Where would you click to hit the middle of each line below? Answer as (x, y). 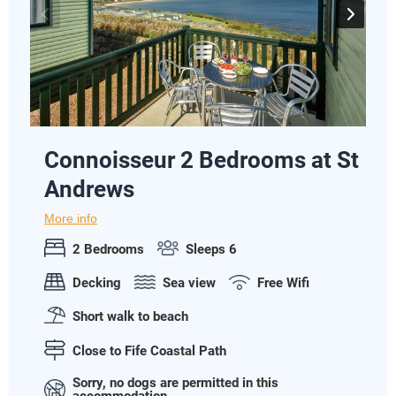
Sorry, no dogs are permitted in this (175, 383)
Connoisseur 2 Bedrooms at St (202, 160)
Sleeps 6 (211, 249)
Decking (97, 283)
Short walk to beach (130, 316)
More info (71, 219)
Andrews (89, 190)
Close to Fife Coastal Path (149, 351)
